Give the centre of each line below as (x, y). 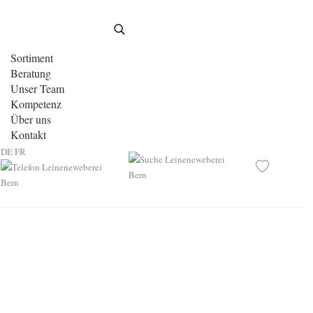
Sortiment (31, 58)
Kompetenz (36, 104)
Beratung (30, 73)
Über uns (30, 119)
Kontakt (28, 134)
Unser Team (37, 88)
